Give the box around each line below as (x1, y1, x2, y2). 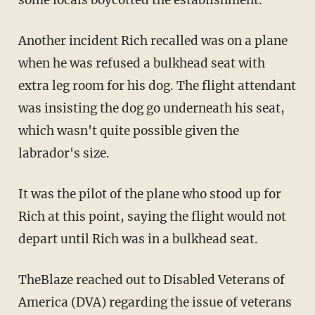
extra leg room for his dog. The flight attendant (18, 77, 296, 94)
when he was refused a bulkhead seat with (18, 55, 265, 71)
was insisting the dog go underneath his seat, (18, 100, 285, 116)
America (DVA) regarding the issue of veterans (18, 294, 292, 310)
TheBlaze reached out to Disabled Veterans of (18, 271, 285, 288)
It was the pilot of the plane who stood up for (18, 186, 281, 202)
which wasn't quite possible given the (18, 122, 239, 139)
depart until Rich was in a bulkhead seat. (18, 231, 258, 247)
